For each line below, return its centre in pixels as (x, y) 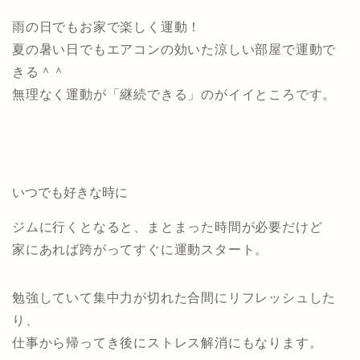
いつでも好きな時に (70, 193)
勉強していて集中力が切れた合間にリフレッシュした (174, 298)
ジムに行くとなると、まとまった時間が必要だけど (168, 227)
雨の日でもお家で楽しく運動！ (107, 27)
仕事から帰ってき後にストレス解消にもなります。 (168, 343)
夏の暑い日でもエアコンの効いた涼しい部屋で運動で (174, 50)
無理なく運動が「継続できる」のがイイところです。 (174, 95)
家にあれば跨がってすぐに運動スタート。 (141, 250)
